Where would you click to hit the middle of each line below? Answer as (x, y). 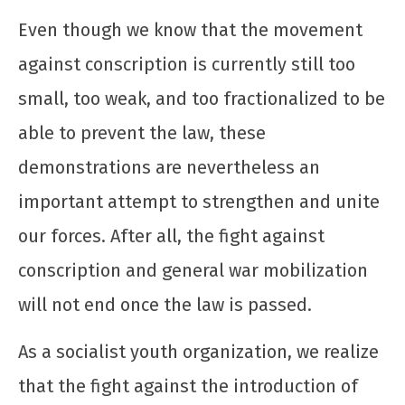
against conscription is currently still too (187, 64)
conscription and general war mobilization (193, 270)
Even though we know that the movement (190, 29)
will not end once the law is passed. (165, 304)
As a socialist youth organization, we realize (198, 351)
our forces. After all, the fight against (171, 235)
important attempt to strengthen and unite (199, 201)
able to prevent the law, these (142, 132)
